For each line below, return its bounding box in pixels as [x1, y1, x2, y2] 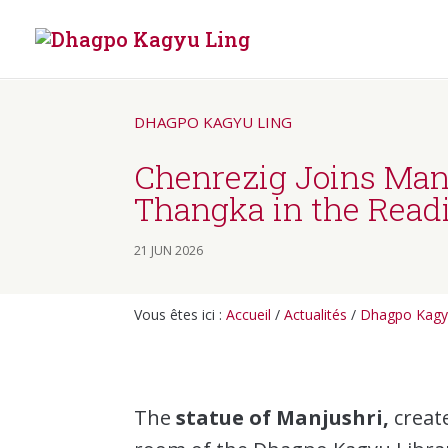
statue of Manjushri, [176, 404, 390, 432]
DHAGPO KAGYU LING [134, 112, 293, 132]
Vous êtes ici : [134, 304, 227, 324]
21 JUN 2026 [134, 242, 204, 259]
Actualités [284, 304, 348, 324]
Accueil [226, 304, 272, 324]
